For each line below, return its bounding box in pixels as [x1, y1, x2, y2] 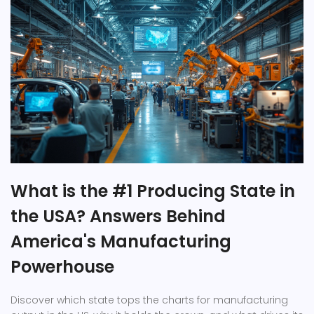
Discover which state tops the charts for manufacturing [11, 293, 288, 308]
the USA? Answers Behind [11, 205, 226, 228]
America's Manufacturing [11, 230, 231, 254]
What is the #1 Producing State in [11, 179, 295, 203]
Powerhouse [11, 255, 114, 279]
